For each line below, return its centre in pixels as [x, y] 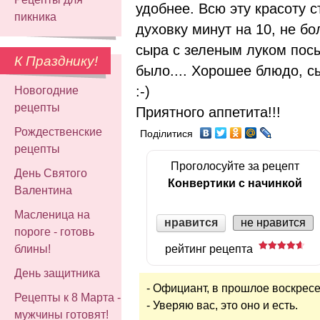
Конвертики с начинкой [235, 183]
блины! [32, 249]
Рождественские [58, 132]
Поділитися [166, 134]
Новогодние [46, 90]
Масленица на [52, 215]
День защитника [57, 273]
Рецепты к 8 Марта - [67, 297]
